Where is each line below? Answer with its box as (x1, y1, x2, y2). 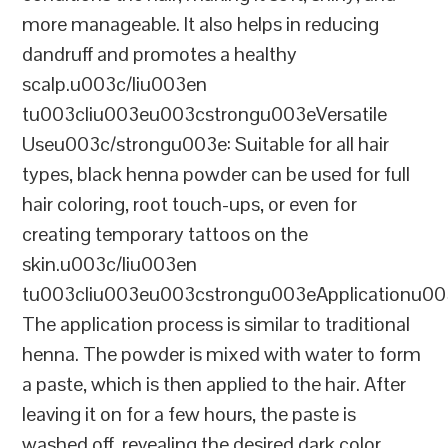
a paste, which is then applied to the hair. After (22, 371, 407, 398)
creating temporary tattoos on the (22, 221, 309, 248)
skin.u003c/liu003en (22, 251, 198, 278)
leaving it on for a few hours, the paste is (22, 401, 357, 428)
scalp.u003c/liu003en (22, 71, 208, 98)
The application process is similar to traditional (22, 311, 411, 338)
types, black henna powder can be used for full (22, 161, 411, 188)
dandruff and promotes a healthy (22, 41, 298, 68)
